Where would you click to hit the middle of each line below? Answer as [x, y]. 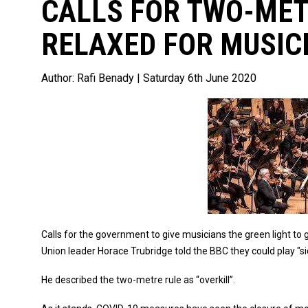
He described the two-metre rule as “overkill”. [138, 280]
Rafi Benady [106, 78]
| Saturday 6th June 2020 [195, 78]
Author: [59, 78]
